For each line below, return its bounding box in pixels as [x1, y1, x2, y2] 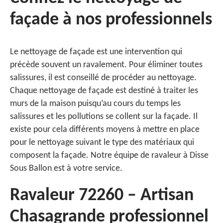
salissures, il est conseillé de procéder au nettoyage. [10, 73, 197, 83]
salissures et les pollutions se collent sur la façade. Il [10, 112, 198, 121]
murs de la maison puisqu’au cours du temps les [10, 99, 181, 109]
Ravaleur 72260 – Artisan [10, 187, 194, 205]
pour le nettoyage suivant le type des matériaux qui [10, 138, 194, 147]
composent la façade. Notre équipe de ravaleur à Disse [10, 151, 209, 160]
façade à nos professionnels [10, 11, 212, 29]
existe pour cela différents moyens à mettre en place [10, 125, 200, 134]
